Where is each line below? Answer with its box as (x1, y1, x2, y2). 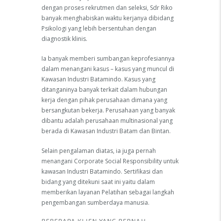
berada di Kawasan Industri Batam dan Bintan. (41, 127, 171, 135)
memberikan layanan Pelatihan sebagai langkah (41, 187, 174, 196)
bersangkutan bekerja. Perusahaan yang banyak (41, 106, 175, 114)
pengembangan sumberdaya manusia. (41, 198, 149, 207)
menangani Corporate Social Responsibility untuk (41, 156, 179, 165)
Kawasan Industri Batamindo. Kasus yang (41, 75, 155, 83)
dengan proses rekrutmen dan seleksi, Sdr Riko (41, 3, 173, 12)
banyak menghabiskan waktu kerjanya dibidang (41, 14, 174, 23)
